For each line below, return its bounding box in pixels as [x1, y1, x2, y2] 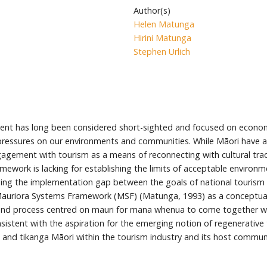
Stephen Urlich [133, 46, 190, 58]
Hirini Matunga [133, 32, 191, 44]
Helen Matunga [133, 18, 194, 30]
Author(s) [133, 5, 170, 17]
